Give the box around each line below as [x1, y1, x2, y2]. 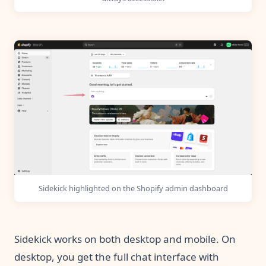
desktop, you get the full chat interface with [14, 249, 219, 264]
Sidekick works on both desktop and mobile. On [14, 232, 236, 246]
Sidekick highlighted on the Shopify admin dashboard [38, 183, 228, 194]
